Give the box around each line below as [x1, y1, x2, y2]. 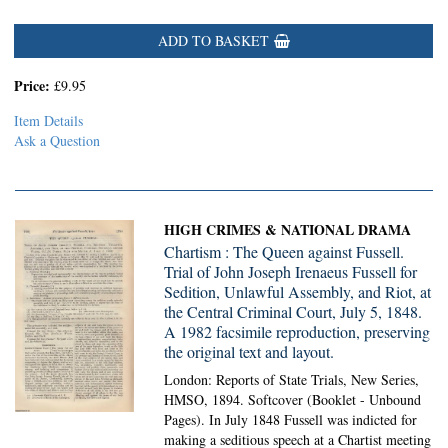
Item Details [14, 111, 83, 130]
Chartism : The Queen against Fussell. [164, 241, 405, 262]
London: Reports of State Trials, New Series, [164, 370, 420, 389]
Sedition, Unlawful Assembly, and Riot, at [164, 281, 432, 302]
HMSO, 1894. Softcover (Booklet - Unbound [164, 390, 422, 409]
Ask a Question [14, 131, 100, 150]
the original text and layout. [164, 341, 335, 362]
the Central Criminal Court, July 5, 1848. [164, 301, 423, 322]
